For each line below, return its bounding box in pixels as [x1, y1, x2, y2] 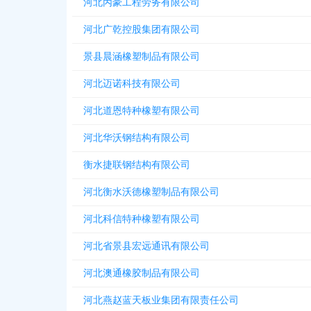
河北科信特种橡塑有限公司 [83, 214, 200, 224]
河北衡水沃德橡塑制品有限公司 [83, 187, 219, 197]
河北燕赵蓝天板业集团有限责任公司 [83, 295, 239, 305]
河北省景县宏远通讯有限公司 [83, 241, 210, 251]
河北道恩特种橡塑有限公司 [83, 106, 200, 116]
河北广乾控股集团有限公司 [83, 24, 200, 35]
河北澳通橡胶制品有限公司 [83, 268, 200, 278]
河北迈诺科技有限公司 [83, 78, 180, 89]
